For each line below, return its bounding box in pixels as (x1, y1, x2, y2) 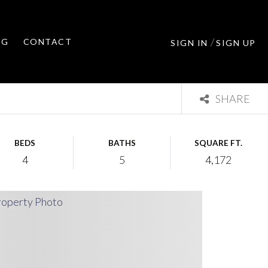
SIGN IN (170, 37, 211, 48)
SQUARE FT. (194, 138, 242, 148)
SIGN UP (216, 37, 256, 48)
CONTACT (23, 36, 72, 47)
